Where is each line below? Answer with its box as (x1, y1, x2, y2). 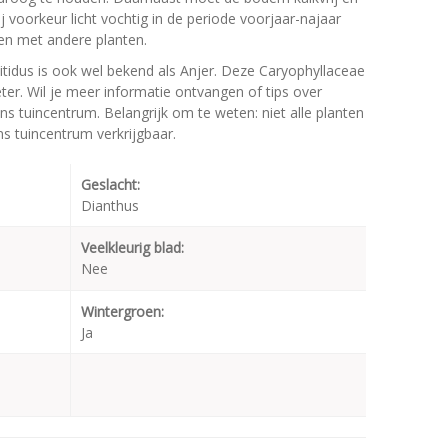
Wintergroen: (81, 302, 164, 322)
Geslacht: (81, 175, 140, 195)
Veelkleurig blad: (81, 238, 184, 258)
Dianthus (81, 196, 139, 216)
